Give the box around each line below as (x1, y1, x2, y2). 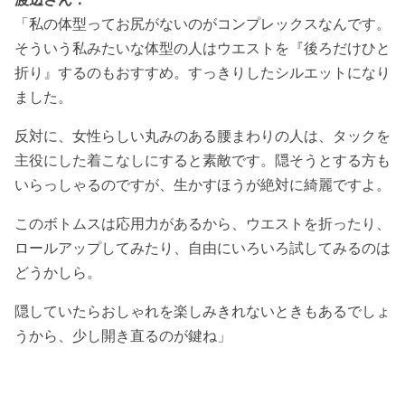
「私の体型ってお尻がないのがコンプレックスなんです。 (14, 14, 391, 33)
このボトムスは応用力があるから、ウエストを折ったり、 (14, 214, 391, 233)
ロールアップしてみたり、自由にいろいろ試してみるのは (14, 239, 391, 258)
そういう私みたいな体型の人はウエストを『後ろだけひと (14, 39, 391, 58)
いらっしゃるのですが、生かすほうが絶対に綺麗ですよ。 (14, 175, 391, 194)
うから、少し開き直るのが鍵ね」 (14, 326, 231, 345)
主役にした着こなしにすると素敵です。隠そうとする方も (14, 151, 391, 170)
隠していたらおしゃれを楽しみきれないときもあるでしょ (14, 302, 391, 321)
